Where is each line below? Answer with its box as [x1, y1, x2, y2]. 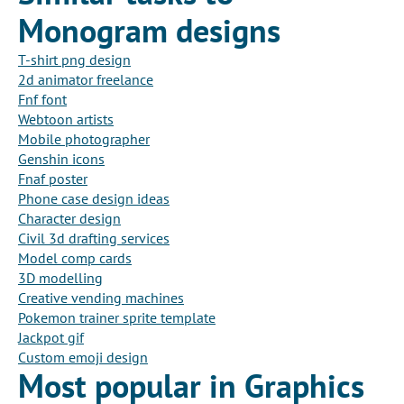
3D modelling [18, 269, 103, 288]
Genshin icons [18, 150, 105, 169]
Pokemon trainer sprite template [18, 308, 216, 327]
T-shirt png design [18, 50, 131, 69]
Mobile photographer [18, 130, 150, 149]
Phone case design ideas [18, 189, 170, 208]
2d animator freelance [18, 70, 153, 89]
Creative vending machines [18, 289, 184, 308]
